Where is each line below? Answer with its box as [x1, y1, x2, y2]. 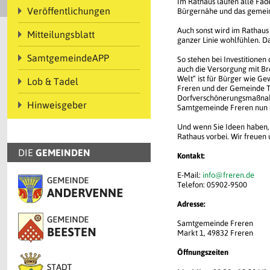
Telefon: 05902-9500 [177, 180, 247, 189]
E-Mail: [177, 171, 202, 180]
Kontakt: [177, 151, 205, 160]
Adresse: [177, 199, 206, 209]
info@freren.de [202, 171, 254, 180]
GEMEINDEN [36, 147, 90, 158]
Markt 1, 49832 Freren [177, 228, 253, 237]
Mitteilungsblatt [27, 29, 95, 40]
